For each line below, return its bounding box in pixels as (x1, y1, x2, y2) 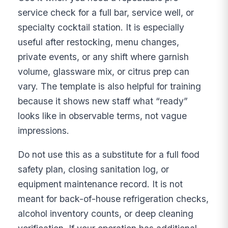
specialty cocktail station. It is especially (18, 22, 185, 33)
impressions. (18, 125, 70, 136)
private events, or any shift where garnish (18, 51, 189, 63)
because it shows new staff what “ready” (18, 96, 188, 107)
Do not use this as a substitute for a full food (18, 149, 200, 160)
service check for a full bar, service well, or (18, 7, 194, 18)
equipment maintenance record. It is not (18, 178, 183, 189)
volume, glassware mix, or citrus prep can (18, 66, 190, 77)
